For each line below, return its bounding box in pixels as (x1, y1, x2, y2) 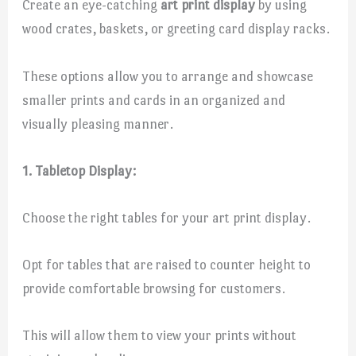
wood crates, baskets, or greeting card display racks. (22, 21, 331, 37)
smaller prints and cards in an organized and (22, 91, 286, 108)
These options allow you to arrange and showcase (22, 68, 314, 84)
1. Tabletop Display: (22, 162, 137, 179)
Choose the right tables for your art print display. (22, 209, 311, 226)
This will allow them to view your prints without (22, 327, 297, 344)
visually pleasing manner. (22, 115, 174, 132)
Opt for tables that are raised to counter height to (22, 257, 311, 273)
